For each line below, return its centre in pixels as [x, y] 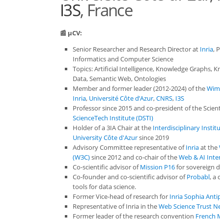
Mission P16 [157, 167]
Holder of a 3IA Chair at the [113, 127]
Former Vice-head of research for [121, 196]
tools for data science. [104, 186]
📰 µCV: [71, 33]
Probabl [198, 177]
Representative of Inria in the [116, 206]
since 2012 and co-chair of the [134, 157]
